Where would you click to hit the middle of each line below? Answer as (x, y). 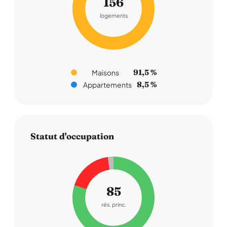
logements (113, 16)
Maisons (105, 72)
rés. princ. (113, 205)
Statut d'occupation (72, 136)
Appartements (107, 85)
